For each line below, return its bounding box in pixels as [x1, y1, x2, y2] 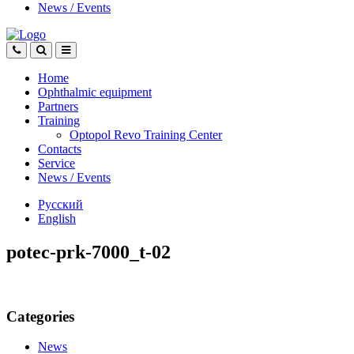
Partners [38, 100, 78, 113]
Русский [38, 198, 83, 211]
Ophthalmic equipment [38, 85, 152, 99]
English [38, 212, 76, 225]
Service [38, 156, 75, 170]
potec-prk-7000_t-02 [6, 241, 171, 262]
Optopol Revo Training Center [70, 128, 222, 141]
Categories [6, 307, 74, 325]
